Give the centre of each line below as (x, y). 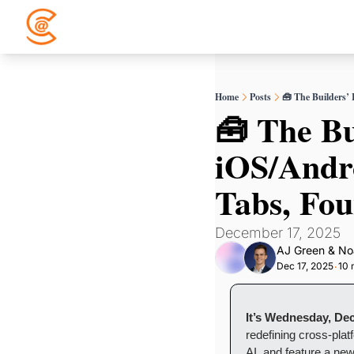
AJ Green (301, 250)
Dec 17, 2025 (305, 266)
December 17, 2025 (278, 233)
